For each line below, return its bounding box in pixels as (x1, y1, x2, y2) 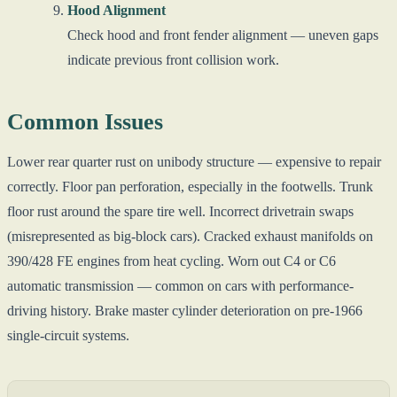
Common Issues (7, 108, 163, 135)
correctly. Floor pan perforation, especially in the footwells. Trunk (7, 178, 373, 194)
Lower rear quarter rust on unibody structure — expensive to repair (7, 153, 381, 169)
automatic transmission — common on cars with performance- (7, 277, 354, 293)
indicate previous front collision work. (67, 51, 279, 67)
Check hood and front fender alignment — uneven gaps (67, 27, 378, 43)
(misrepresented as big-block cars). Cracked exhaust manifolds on (7, 228, 373, 244)
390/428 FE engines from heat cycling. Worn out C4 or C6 (7, 253, 336, 269)
